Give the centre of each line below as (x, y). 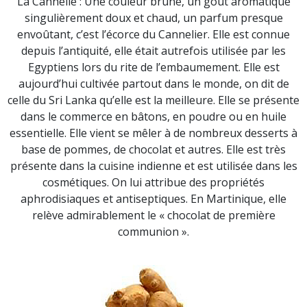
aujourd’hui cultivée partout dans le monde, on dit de (153, 84)
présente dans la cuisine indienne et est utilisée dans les (153, 166)
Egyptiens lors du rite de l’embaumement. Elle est (153, 67)
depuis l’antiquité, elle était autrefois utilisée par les (153, 51)
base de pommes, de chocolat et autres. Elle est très (153, 149)
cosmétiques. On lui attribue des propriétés (153, 182)
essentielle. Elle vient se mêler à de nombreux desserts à (153, 133)
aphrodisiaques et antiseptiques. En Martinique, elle (153, 199)
